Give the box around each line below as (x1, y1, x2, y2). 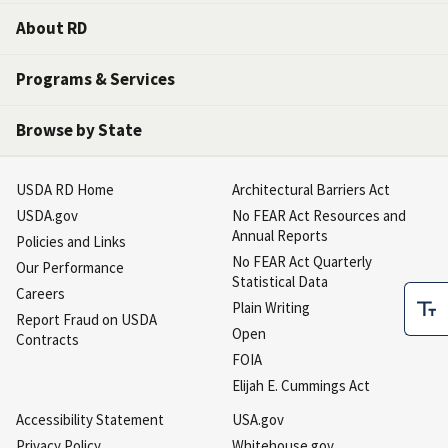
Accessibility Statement (16, 410, 164, 430)
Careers (16, 284, 65, 304)
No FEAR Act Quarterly (232, 252, 372, 272)
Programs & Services (16, 68, 175, 91)
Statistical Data (232, 272, 328, 292)
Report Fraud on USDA (16, 310, 157, 330)
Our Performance (16, 258, 124, 278)
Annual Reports (232, 226, 328, 246)
